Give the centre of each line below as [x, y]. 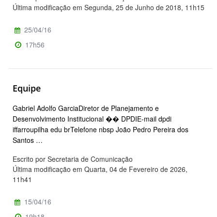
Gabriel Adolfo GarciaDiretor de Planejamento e [86, 108]
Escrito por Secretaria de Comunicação [73, 159]
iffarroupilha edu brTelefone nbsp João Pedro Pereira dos [101, 129]
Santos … [28, 140]
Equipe [27, 88]
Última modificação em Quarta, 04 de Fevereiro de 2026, [100, 169]
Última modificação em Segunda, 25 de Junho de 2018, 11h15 [108, 8]
